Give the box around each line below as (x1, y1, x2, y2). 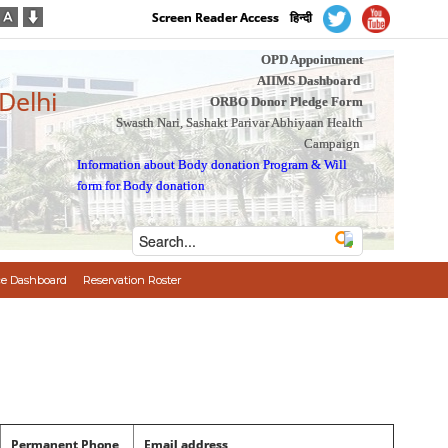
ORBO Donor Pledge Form (209, 94, 363, 109)
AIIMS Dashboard (256, 73, 360, 88)
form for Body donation (77, 178, 206, 193)
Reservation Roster (82, 273, 181, 287)
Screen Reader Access (152, 9, 280, 27)
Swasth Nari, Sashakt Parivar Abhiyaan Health (115, 115, 363, 130)
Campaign (303, 136, 360, 151)
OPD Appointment (260, 52, 363, 67)
